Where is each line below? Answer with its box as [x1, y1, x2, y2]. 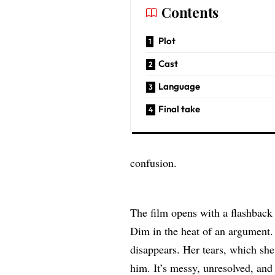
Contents [161, 3, 219, 22]
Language [158, 80, 203, 93]
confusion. [130, 155, 181, 171]
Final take [158, 103, 201, 115]
